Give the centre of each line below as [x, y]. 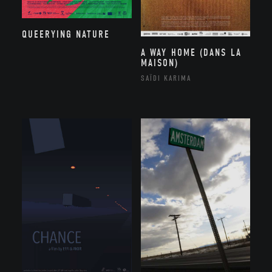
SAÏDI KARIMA [166, 78]
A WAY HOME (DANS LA [191, 52]
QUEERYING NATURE [66, 35]
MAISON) [159, 63]
